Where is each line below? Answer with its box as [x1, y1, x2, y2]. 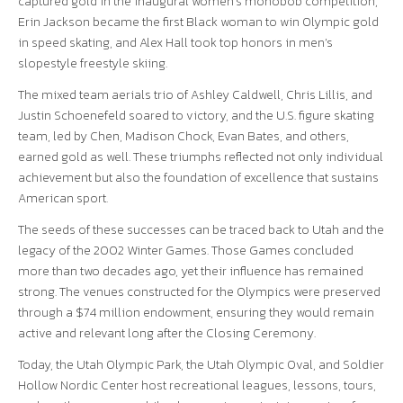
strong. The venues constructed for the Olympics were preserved [18, 282, 381, 301]
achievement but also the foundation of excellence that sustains [18, 168, 379, 187]
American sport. [18, 189, 108, 208]
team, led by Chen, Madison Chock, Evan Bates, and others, [18, 127, 349, 146]
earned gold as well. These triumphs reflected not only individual [18, 148, 383, 166]
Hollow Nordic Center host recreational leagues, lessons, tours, [18, 376, 376, 395]
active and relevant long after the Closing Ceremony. [18, 324, 318, 343]
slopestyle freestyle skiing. [18, 54, 170, 73]
